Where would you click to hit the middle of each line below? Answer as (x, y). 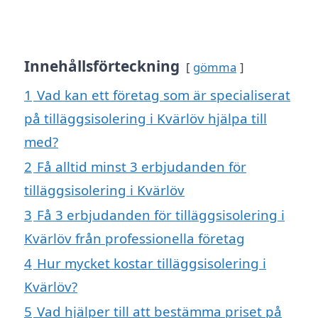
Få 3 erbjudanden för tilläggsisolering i (161, 215)
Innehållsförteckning (102, 66)
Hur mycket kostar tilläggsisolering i (152, 263)
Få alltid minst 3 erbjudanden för (142, 167)
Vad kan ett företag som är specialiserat (164, 95)
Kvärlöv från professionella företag (135, 238)
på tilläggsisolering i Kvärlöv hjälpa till (146, 119)
